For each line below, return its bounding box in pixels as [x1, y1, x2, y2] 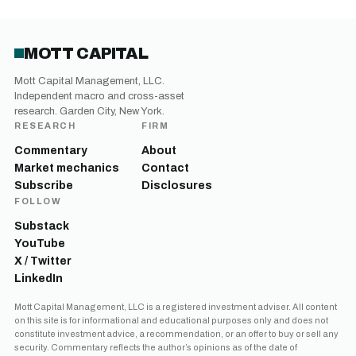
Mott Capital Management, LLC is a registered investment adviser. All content [14, 301, 337, 311]
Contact [141, 161, 189, 174]
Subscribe [14, 179, 73, 192]
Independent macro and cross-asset [14, 90, 184, 102]
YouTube [14, 237, 65, 250]
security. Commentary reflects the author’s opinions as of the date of [14, 342, 297, 352]
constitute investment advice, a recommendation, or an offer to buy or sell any [14, 328, 339, 339]
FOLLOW [14, 195, 62, 206]
